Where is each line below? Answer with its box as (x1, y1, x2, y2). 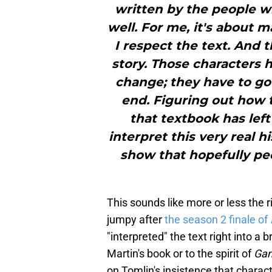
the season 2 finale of (165, 213, 270, 226)
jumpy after (107, 213, 165, 226)
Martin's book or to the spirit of (107, 247, 254, 260)
